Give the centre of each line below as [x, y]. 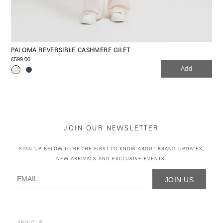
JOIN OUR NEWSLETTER [111, 129]
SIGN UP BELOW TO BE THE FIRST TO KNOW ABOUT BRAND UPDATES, [111, 149]
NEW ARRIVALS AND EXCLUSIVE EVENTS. [111, 159]
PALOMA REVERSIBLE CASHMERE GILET [71, 51]
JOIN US [179, 179]
